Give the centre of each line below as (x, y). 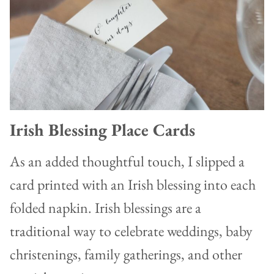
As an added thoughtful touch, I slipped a (127, 161)
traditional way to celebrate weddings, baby (131, 231)
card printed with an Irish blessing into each (133, 184)
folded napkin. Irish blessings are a (106, 207)
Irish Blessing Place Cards (102, 129)
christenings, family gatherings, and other (126, 254)
